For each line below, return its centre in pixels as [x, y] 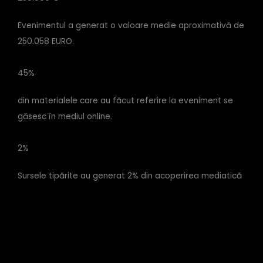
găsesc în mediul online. [65, 116]
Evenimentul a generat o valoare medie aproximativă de [131, 25]
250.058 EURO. [46, 41]
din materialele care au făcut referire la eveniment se [125, 100]
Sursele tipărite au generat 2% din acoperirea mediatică [130, 176]
